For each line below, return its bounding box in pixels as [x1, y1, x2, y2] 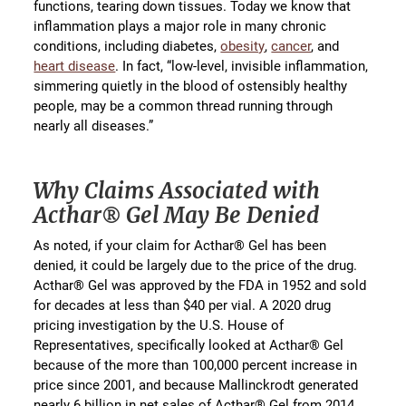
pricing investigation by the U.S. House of [34, 315, 285, 334]
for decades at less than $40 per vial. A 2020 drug [34, 295, 332, 314]
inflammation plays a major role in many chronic [34, 16, 327, 35]
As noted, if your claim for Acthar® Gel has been [34, 236, 327, 255]
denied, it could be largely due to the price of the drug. [34, 256, 358, 275]
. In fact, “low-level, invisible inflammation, [115, 56, 369, 75]
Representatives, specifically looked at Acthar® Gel [34, 335, 344, 354]
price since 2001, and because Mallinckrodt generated [34, 375, 359, 394]
